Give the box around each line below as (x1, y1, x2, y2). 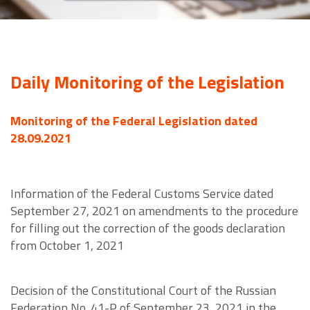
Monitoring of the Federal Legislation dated (10, 111, 257, 131)
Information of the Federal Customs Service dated (10, 184, 273, 203)
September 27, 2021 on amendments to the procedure (10, 201, 298, 221)
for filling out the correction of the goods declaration (10, 219, 285, 238)
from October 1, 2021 (10, 236, 124, 255)
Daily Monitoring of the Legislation (10, 69, 284, 96)
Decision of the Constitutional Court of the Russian (10, 281, 276, 300)
